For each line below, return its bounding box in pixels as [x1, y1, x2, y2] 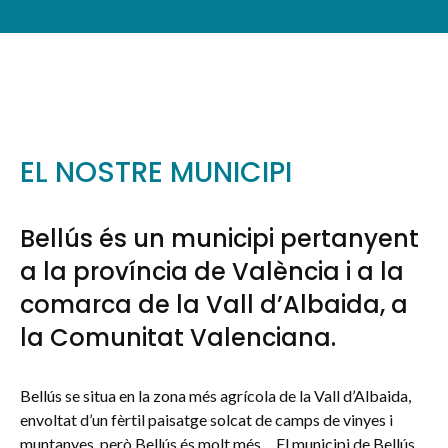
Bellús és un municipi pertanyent [20, 221, 419, 255]
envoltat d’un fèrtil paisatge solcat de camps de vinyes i [20, 409, 393, 429]
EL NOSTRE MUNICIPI [20, 152, 292, 192]
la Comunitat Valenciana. [20, 320, 336, 354]
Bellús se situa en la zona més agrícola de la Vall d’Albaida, [20, 385, 411, 405]
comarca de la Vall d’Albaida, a [20, 287, 408, 321]
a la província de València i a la [20, 254, 404, 288]
